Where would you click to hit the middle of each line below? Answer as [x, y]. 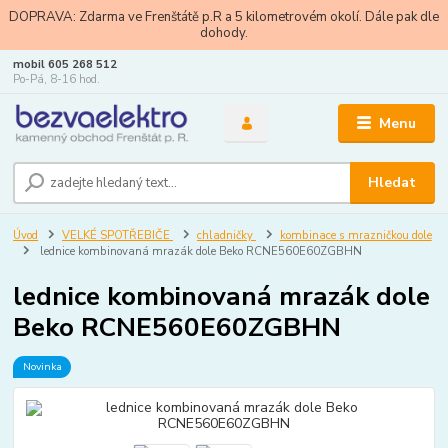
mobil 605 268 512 [65, 64]
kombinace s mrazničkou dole [355, 235]
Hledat [392, 183]
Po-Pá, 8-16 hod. [57, 79]
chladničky [226, 235]
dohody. [224, 32]
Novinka [42, 367]
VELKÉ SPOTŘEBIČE [117, 235]
